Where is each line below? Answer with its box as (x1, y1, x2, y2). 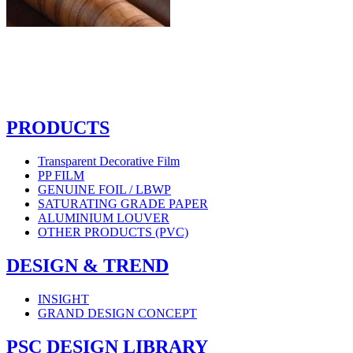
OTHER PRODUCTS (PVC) (38, 225, 188, 240)
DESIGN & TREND (6, 255, 169, 276)
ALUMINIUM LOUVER (38, 211, 169, 225)
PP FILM (38, 169, 84, 183)
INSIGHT (38, 292, 89, 306)
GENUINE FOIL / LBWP (38, 183, 171, 197)
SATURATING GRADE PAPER (38, 197, 208, 211)
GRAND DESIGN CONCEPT (38, 306, 197, 320)
